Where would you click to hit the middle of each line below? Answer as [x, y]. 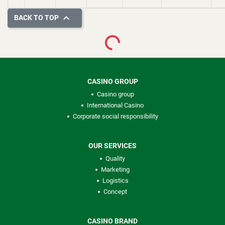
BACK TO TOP [37, 17]
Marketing [115, 170]
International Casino [115, 105]
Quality [115, 158]
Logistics [115, 181]
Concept [115, 192]
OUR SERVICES [113, 146]
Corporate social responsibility [115, 116]
